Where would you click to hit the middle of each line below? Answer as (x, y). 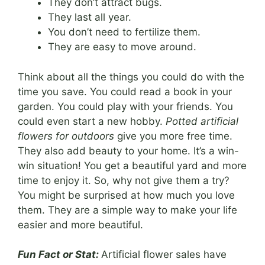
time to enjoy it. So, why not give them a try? (124, 180)
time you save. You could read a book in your (125, 91)
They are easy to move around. (122, 47)
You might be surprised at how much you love (126, 195)
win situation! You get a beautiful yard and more (132, 165)
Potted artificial (202, 121)
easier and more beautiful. (80, 224)
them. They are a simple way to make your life (127, 210)
